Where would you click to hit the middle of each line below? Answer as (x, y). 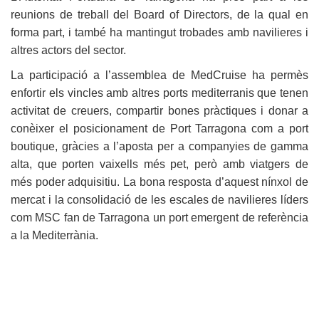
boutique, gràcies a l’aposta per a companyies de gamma (159, 147)
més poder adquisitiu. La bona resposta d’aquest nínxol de (159, 182)
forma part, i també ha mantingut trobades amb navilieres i (159, 33)
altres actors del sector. (68, 51)
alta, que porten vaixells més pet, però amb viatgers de (159, 164)
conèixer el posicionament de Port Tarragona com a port (159, 129)
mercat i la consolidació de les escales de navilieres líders (159, 200)
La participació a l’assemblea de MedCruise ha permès (159, 75)
